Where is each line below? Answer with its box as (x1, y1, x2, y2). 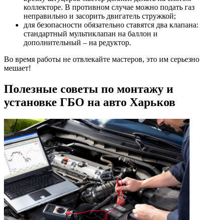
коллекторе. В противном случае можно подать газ (24, 3, 194, 12)
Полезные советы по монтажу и (4, 82, 173, 96)
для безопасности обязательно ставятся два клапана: (24, 21, 198, 29)
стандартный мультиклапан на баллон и (24, 29, 158, 38)
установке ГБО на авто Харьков (4, 96, 175, 109)
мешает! (4, 64, 31, 73)
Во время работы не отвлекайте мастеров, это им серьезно (4, 55, 199, 64)
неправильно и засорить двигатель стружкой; (24, 12, 176, 21)
